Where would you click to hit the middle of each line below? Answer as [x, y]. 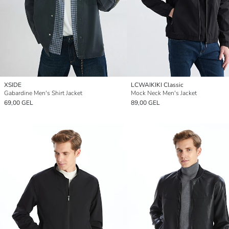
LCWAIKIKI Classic [157, 85]
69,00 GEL [19, 102]
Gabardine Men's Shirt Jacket [43, 93]
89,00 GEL [145, 102]
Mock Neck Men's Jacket [164, 93]
